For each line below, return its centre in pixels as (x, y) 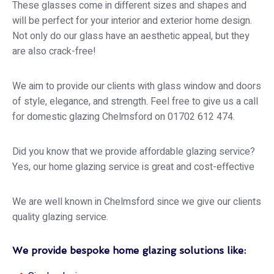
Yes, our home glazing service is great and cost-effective (133, 167)
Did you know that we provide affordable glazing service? (134, 151)
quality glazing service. (60, 217)
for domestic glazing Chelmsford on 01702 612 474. (124, 117)
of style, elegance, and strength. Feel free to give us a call (135, 101)
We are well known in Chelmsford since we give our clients (137, 202)
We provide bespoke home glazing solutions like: (129, 250)
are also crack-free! (54, 51)
